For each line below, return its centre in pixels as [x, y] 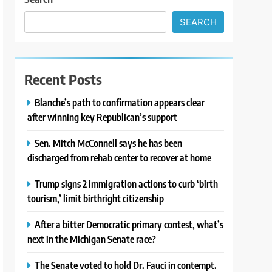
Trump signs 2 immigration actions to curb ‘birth [127, 184]
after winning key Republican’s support [103, 117]
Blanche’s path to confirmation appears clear [120, 103]
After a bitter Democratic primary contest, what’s [129, 225]
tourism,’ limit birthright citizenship [96, 199]
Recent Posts [63, 79]
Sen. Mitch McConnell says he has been [109, 143]
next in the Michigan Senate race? [92, 239]
